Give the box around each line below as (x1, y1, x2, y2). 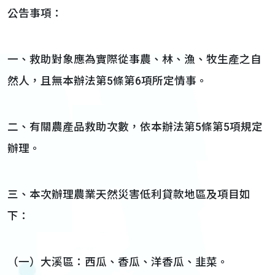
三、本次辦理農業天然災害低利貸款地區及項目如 (7, 188, 250, 201)
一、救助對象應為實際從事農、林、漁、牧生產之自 (7, 53, 261, 66)
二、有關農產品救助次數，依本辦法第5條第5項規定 (7, 121, 263, 133)
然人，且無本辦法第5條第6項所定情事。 (7, 75, 207, 87)
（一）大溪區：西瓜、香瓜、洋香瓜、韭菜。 (7, 256, 228, 268)
